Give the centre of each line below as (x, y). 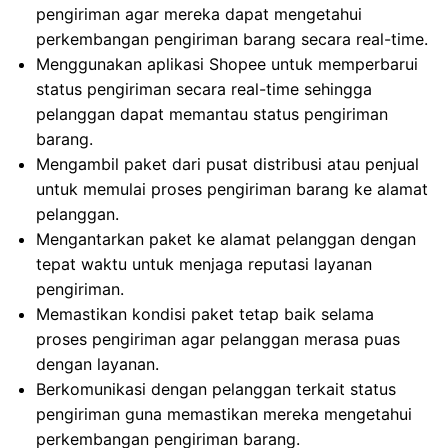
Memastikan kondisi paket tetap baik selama (205, 314)
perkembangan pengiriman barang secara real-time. (232, 39)
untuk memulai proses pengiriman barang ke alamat (232, 189)
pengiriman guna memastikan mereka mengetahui (224, 414)
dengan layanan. (97, 364)
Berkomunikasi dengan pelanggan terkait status (216, 389)
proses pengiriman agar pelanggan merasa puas (218, 339)
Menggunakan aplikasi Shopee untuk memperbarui (227, 64)
